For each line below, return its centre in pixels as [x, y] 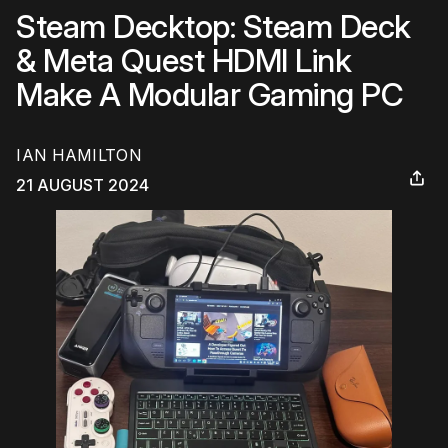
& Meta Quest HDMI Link [183, 60]
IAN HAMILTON [79, 155]
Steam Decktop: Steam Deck [213, 26]
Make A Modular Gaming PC [209, 94]
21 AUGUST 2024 [82, 185]
